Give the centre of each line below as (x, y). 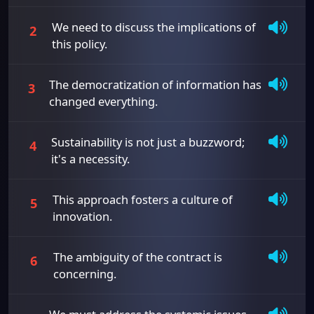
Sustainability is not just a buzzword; (148, 142)
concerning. (84, 273)
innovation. (83, 216)
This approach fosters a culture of (143, 199)
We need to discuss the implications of (153, 27)
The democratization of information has (156, 84)
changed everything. (104, 101)
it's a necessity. (90, 158)
